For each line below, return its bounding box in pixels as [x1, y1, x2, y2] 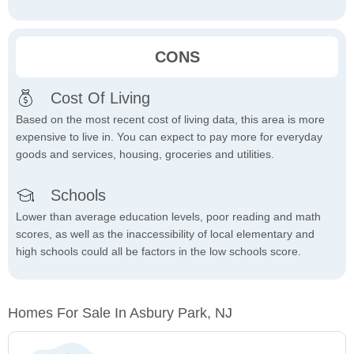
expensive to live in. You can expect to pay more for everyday [16, 130, 322, 144]
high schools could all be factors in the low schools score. [16, 245, 301, 258]
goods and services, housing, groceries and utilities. [16, 148, 274, 161]
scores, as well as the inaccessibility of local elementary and [16, 228, 314, 241]
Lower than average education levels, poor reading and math [16, 210, 321, 224]
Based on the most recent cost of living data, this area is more [16, 113, 325, 126]
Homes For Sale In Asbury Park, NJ [8, 305, 232, 322]
